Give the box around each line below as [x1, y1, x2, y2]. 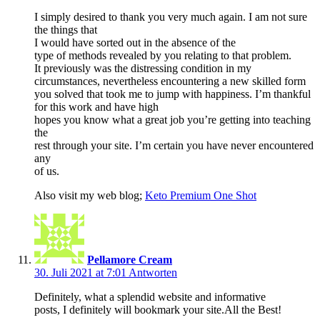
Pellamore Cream [87, 254, 172, 266]
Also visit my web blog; [34, 189, 145, 202]
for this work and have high [34, 101, 159, 114]
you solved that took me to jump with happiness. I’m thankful [34, 88, 311, 101]
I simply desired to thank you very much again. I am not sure [34, 11, 307, 24]
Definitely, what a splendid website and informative [34, 291, 266, 304]
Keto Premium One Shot [145, 189, 256, 202]
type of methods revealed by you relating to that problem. [34, 49, 291, 62]
